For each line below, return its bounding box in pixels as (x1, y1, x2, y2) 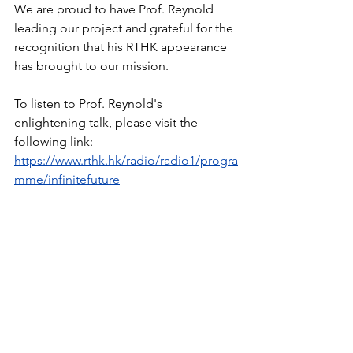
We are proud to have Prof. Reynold (14, 2, 217, 17)
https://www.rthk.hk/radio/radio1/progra (14, 153, 238, 168)
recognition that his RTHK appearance (14, 39, 230, 54)
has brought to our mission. (14, 58, 169, 73)
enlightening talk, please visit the (14, 115, 201, 130)
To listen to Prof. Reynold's (14, 96, 165, 111)
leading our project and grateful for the (14, 20, 236, 35)
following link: (14, 134, 96, 149)
